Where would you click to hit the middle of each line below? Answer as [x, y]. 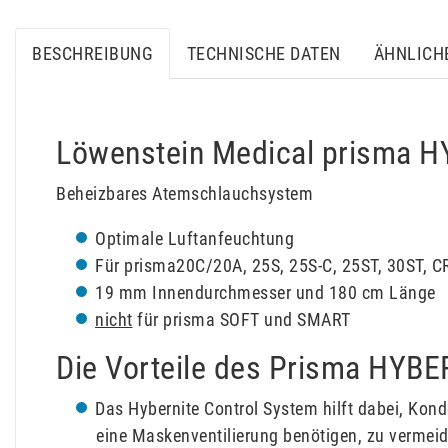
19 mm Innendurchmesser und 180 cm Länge [265, 293]
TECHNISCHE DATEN [263, 54]
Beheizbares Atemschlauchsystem [184, 194]
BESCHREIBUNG [93, 54]
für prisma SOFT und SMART [241, 320]
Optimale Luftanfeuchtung [194, 239]
